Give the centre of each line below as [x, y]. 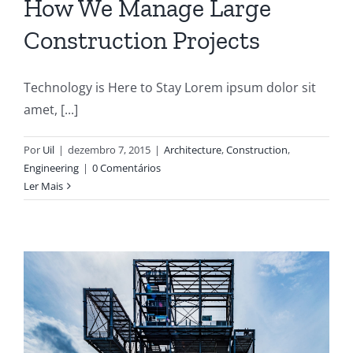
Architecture [193, 149]
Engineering [51, 167]
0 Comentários [126, 167]
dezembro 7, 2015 [109, 149]
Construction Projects [142, 40]
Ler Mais [43, 186]
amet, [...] [51, 109]
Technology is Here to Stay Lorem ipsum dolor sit [170, 87]
